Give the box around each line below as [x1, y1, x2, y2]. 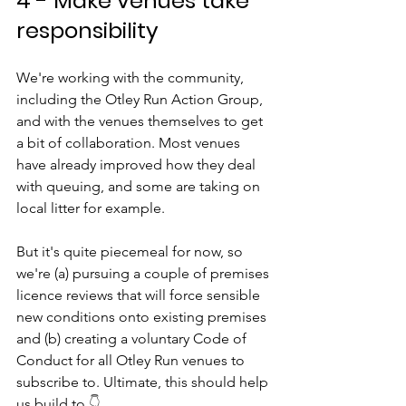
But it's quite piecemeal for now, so [16, 243, 246, 260]
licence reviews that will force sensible [16, 286, 264, 304]
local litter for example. [16, 199, 165, 217]
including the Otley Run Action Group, [16, 91, 266, 108]
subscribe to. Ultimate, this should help [16, 373, 272, 391]
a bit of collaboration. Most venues [16, 134, 244, 151]
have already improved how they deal [16, 156, 259, 173]
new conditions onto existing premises [16, 308, 270, 325]
